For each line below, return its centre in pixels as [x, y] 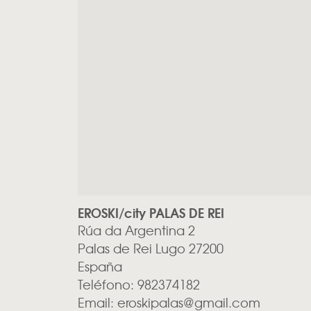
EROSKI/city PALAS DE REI [151, 213]
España [100, 267]
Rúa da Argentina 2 [136, 230]
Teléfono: [108, 285]
